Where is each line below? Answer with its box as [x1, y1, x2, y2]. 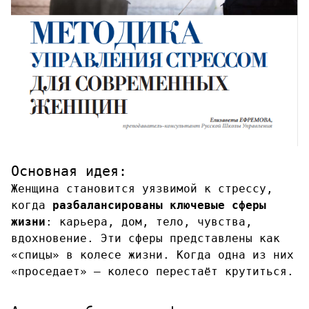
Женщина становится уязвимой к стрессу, [11, 182, 273, 196]
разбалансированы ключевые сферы [52, 199, 266, 212]
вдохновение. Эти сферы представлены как [11, 232, 280, 246]
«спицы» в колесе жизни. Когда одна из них [11, 248, 294, 262]
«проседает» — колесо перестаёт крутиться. [11, 265, 294, 279]
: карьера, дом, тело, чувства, [46, 215, 252, 229]
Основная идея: [11, 163, 127, 180]
